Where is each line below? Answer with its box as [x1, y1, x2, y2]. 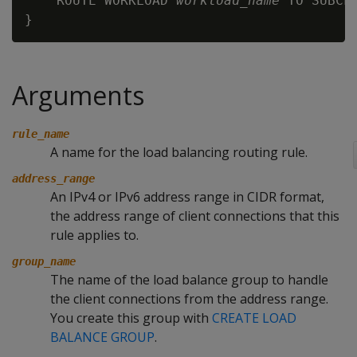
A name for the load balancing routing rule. [50, 143, 308, 161]
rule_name [12, 127, 69, 140]
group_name [12, 255, 76, 268]
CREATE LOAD [212, 309, 296, 327]
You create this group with [50, 309, 212, 327]
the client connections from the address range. [50, 290, 328, 308]
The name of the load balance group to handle [50, 271, 328, 288]
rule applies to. [50, 226, 139, 244]
